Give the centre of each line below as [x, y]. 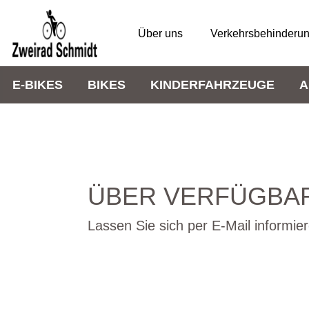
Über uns [160, 33]
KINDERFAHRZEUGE [212, 84]
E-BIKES [38, 84]
